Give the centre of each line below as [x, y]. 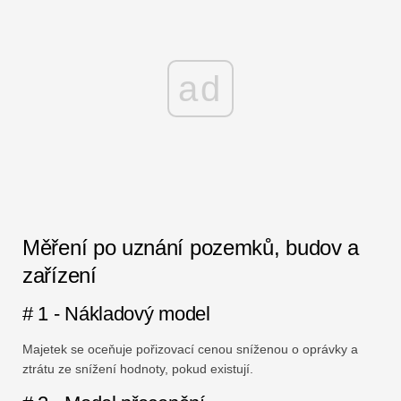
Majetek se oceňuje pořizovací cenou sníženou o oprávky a [190, 350]
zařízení [60, 276]
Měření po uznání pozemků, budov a [191, 248]
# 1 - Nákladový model [116, 314]
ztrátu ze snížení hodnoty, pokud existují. [138, 369]
